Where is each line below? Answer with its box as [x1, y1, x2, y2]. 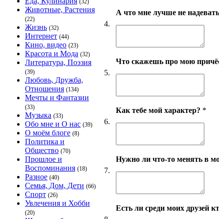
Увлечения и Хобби [25, 199, 90, 207]
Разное [25, 173, 47, 181]
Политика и [25, 137, 65, 146]
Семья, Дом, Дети [25, 181, 84, 190]
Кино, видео [25, 41, 66, 49]
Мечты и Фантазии [25, 93, 89, 102]
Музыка [25, 111, 51, 119]
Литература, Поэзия [25, 58, 91, 66]
